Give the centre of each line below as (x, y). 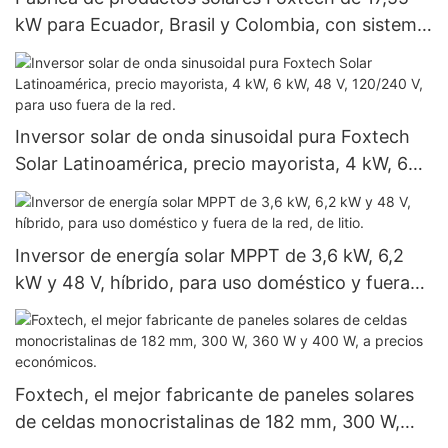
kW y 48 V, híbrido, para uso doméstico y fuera (212, 282)
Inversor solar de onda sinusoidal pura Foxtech (212, 137)
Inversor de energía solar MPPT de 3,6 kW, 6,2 (209, 255)
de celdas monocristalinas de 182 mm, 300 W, (207, 422)
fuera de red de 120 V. (107, 52)
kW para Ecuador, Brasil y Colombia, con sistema (221, 25)
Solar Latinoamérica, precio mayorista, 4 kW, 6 (211, 164)
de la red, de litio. (87, 309)
